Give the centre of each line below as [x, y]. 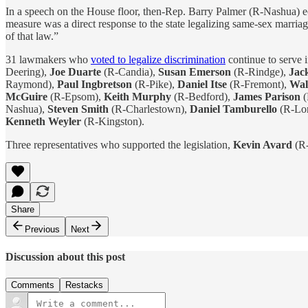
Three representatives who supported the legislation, [119, 144]
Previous [42, 229]
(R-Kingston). [113, 121]
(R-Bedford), [202, 96]
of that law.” [32, 36]
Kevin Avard [263, 144]
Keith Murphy [137, 96]
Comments [33, 285]
